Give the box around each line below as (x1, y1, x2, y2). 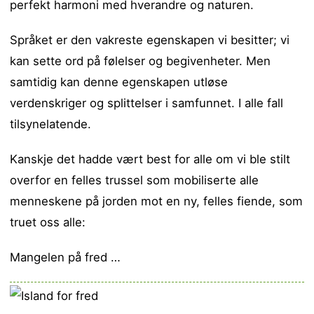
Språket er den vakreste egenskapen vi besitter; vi (10, 32, 290, 47)
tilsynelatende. (10, 116, 92, 131)
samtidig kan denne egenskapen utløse (10, 74, 228, 89)
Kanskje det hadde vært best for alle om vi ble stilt (10, 151, 291, 166)
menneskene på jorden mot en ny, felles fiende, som (10, 193, 303, 208)
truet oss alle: (10, 214, 86, 229)
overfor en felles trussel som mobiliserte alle (10, 172, 259, 187)
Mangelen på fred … (10, 250, 121, 264)
